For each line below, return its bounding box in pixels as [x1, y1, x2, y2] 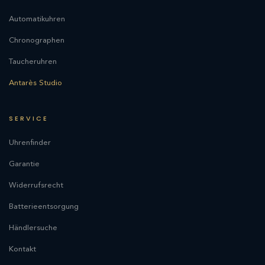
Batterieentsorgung [9, 202, 79, 211]
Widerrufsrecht [9, 181, 63, 189]
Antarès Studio [9, 79, 62, 87]
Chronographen [9, 36, 64, 44]
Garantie [9, 160, 40, 168]
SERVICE [9, 113, 49, 123]
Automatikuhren [9, 15, 65, 23]
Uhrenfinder [9, 138, 51, 147]
